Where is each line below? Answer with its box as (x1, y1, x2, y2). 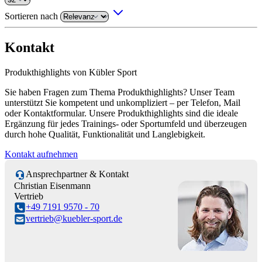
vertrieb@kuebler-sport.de (26, 213, 122, 223)
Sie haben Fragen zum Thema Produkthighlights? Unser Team (5, 87, 235, 97)
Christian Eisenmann (14, 180, 91, 191)
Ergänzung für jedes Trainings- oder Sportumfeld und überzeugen (5, 118, 247, 129)
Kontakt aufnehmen (5, 149, 78, 159)
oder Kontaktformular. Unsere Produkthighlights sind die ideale (5, 108, 238, 118)
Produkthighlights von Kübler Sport (5, 67, 137, 77)
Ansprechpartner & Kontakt (26, 168, 129, 179)
